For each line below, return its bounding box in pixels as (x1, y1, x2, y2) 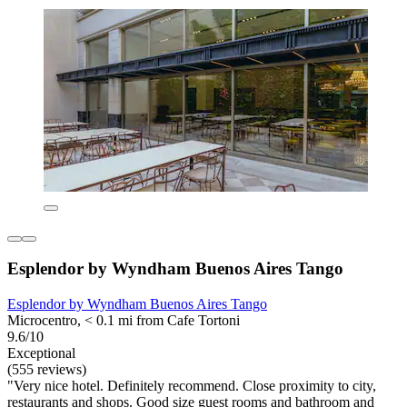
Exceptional (7, 345, 75, 362)
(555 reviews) (7, 362, 86, 378)
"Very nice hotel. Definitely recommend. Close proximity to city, (7, 378, 376, 394)
